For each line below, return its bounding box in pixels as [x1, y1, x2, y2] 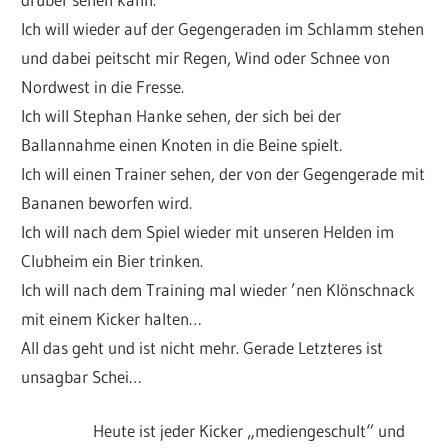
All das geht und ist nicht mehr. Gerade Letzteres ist [21, 336, 384, 358]
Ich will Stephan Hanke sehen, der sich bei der [21, 104, 342, 126]
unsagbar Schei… [21, 365, 143, 387]
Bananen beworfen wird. [21, 191, 193, 213]
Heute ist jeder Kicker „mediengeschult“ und [93, 420, 406, 442]
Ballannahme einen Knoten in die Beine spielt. [21, 133, 343, 155]
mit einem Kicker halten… [21, 307, 203, 329]
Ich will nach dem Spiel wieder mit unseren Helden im [21, 220, 395, 242]
